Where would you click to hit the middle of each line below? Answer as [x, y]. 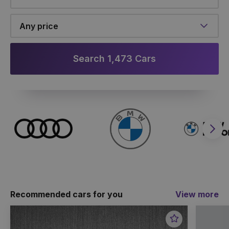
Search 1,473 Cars [114, 58]
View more [197, 194]
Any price [39, 26]
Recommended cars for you [66, 194]
